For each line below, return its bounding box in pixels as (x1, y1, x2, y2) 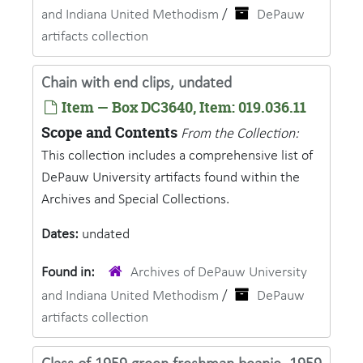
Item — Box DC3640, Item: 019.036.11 (58, 97, 306, 117)
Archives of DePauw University (130, 265, 307, 280)
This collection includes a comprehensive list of (41, 148, 313, 164)
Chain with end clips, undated (41, 75, 232, 92)
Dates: (41, 227, 82, 242)
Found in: (41, 265, 98, 280)
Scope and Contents (41, 122, 177, 143)
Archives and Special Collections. (41, 192, 229, 207)
